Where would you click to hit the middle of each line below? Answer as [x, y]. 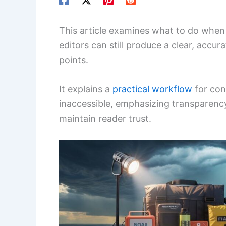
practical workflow [152, 89]
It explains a [86, 89]
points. [74, 60]
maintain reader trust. [105, 119]
